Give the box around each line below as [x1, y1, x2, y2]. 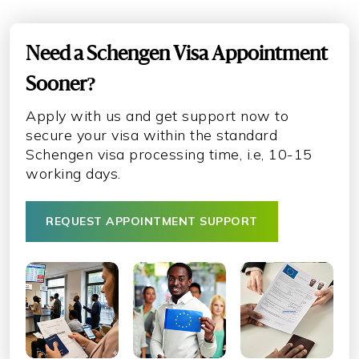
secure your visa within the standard [26, 125, 277, 144]
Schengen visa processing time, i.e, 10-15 [26, 144, 313, 163]
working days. [26, 163, 121, 183]
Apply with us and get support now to [26, 106, 288, 125]
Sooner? [26, 75, 96, 95]
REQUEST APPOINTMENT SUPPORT [46, 213, 258, 228]
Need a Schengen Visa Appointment [26, 44, 328, 64]
